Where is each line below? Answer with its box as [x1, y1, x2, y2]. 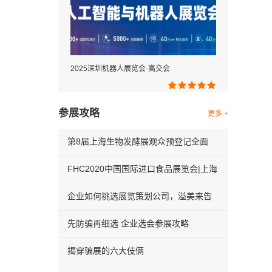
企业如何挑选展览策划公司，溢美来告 [67, 191, 212, 201]
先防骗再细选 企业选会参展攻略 [67, 219, 189, 228]
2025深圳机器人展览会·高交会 [70, 64, 170, 73]
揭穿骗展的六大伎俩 [67, 246, 144, 256]
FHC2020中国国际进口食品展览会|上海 [67, 164, 217, 174]
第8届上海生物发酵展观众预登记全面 [67, 137, 208, 146]
